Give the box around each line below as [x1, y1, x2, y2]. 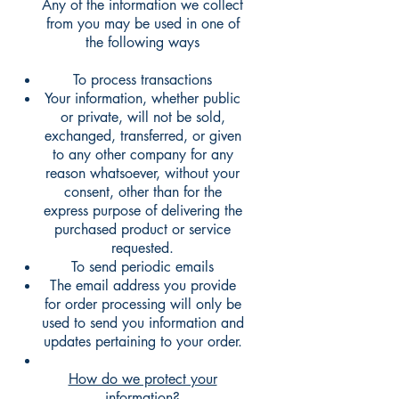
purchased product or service [54, 220, 231, 240]
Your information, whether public [45, 89, 240, 109]
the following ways [85, 33, 199, 53]
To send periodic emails [71, 257, 214, 277]
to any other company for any [52, 145, 233, 165]
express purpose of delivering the [43, 201, 242, 221]
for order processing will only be [44, 295, 241, 314]
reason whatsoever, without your [45, 164, 240, 183]
